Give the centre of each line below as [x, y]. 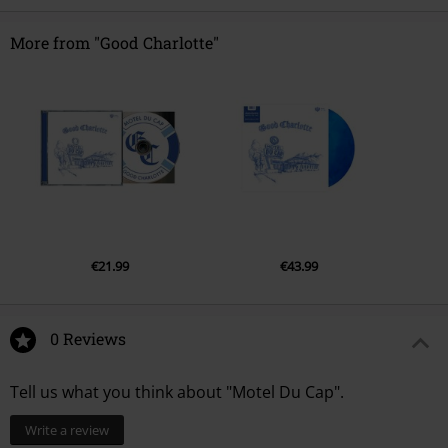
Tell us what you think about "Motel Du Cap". [177, 391]
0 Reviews [88, 338]
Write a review [67, 429]
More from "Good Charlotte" [114, 42]
